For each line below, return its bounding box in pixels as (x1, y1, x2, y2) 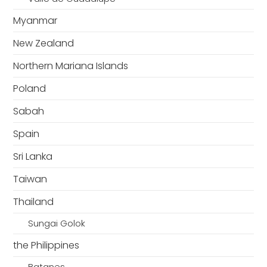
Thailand (13, 195, 54, 209)
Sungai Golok (27, 218, 85, 230)
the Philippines (13, 238, 80, 253)
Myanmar (13, 14, 58, 28)
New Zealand (13, 36, 74, 51)
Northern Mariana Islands (13, 59, 129, 73)
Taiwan (13, 172, 48, 187)
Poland (13, 82, 46, 96)
